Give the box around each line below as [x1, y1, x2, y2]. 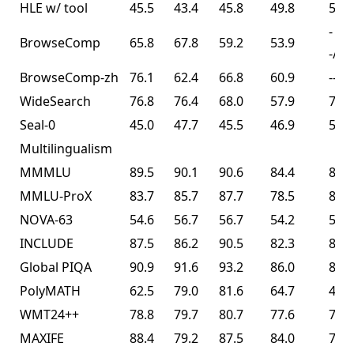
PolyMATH [20, 282, 81, 300]
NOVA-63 [20, 211, 73, 229]
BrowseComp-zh [20, 69, 119, 87]
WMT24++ [20, 306, 79, 324]
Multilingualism [20, 140, 112, 158]
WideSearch [20, 92, 91, 111]
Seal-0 [20, 116, 55, 134]
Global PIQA [20, 258, 92, 277]
